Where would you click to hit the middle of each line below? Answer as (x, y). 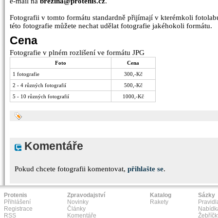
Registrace (18, 209)
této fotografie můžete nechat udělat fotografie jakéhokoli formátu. (111, 26)
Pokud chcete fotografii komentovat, (71, 169)
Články (76, 209)
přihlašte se (145, 169)
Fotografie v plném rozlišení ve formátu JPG (77, 53)
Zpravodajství (86, 195)
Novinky (78, 202)
